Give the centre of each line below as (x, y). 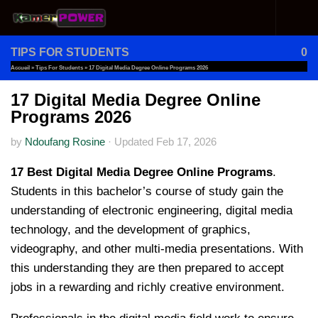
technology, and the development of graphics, (131, 229)
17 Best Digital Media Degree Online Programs (142, 172)
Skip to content (65, 21)
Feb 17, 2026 (186, 142)
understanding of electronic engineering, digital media (152, 210)
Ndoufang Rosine (65, 142)
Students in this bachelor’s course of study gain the (147, 191)
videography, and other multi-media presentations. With (157, 248)
